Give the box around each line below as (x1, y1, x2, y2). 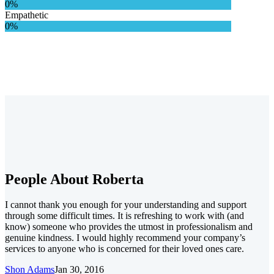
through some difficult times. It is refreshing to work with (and (5, 210, 244, 221)
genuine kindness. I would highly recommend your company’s (5, 232, 245, 243)
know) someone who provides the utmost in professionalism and (5, 221, 253, 232)
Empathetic (5, 9, 48, 20)
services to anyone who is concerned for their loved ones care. (5, 243, 244, 254)
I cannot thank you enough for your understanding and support (5, 199, 246, 210)
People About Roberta (5, 171, 144, 187)
